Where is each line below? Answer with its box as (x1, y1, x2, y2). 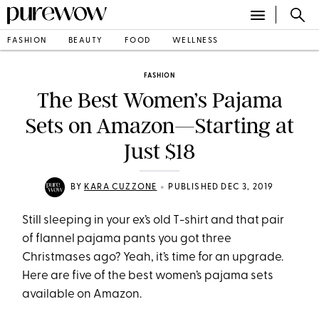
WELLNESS (172, 36, 219, 45)
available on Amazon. (22, 288, 145, 300)
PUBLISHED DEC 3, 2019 (168, 183, 274, 192)
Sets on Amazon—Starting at (25, 113, 294, 139)
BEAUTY (68, 36, 103, 45)
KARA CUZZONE (84, 183, 157, 192)
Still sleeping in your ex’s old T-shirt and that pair (22, 214, 285, 226)
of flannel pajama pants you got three (22, 233, 232, 245)
